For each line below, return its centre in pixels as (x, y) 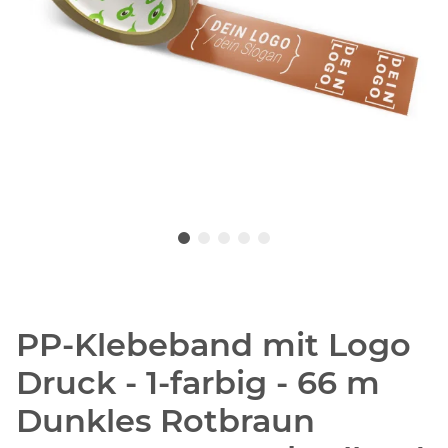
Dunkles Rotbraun (165, 421)
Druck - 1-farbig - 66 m (198, 383)
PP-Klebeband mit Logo (213, 345)
